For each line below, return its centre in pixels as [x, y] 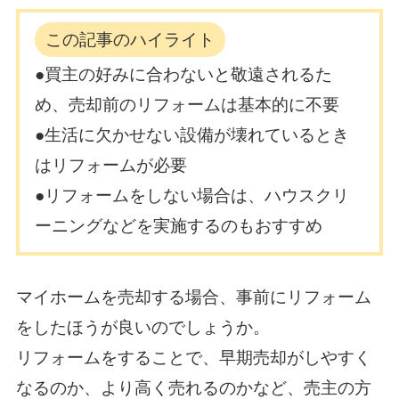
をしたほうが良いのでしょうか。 [142, 327]
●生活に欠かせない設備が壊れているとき [192, 135]
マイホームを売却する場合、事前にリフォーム [193, 297]
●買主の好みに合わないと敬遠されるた [184, 75]
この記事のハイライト [130, 39]
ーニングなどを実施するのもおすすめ [179, 226]
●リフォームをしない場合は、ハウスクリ [192, 196]
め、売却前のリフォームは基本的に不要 [187, 105]
